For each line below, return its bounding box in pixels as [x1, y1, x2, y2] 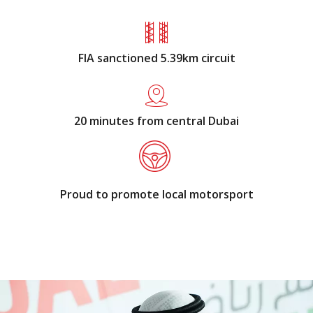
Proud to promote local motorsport [59, 187, 254, 202]
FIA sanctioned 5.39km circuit [78, 50, 235, 66]
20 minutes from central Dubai [74, 113, 239, 129]
